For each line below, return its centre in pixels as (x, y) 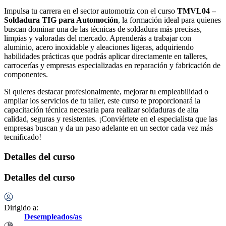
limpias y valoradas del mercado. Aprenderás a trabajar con (98, 38)
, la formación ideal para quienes (169, 20)
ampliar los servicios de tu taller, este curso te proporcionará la (102, 101)
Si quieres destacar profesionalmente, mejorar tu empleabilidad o (106, 92)
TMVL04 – (196, 11)
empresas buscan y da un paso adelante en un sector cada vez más (108, 128)
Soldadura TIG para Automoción (61, 20)
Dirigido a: (21, 208)
